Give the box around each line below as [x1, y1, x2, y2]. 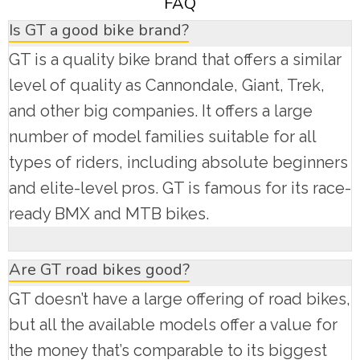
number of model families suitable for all [9, 127, 316, 147]
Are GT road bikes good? [9, 259, 190, 281]
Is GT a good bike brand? [9, 19, 189, 42]
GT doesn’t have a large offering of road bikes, [9, 289, 350, 309]
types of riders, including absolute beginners [9, 153, 348, 173]
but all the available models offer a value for [9, 315, 337, 335]
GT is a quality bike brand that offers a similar [9, 50, 342, 70]
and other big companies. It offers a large [9, 101, 313, 121]
